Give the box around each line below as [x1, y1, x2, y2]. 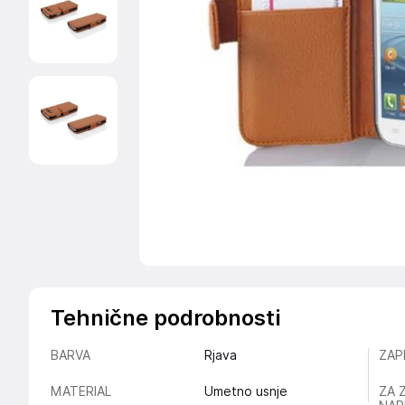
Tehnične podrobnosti [51, 305, 280, 331]
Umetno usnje [203, 384, 287, 399]
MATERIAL [51, 384, 111, 399]
